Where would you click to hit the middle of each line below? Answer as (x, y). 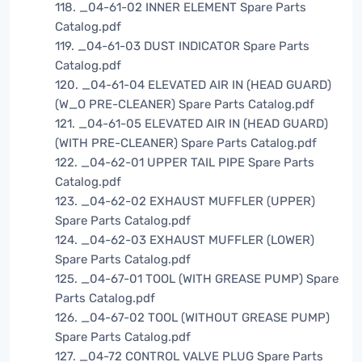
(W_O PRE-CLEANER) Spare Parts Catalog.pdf (185, 105)
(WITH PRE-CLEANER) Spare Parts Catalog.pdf (186, 143)
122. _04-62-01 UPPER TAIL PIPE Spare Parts (185, 163)
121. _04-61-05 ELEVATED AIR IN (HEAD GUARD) (192, 124)
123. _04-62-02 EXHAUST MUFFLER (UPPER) (185, 202)
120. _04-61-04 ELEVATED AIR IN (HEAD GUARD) (193, 85)
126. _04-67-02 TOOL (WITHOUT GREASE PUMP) (192, 318)
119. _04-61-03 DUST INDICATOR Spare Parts (182, 46)
